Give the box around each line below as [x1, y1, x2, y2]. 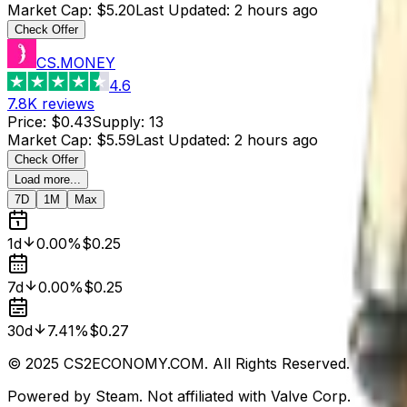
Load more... [15, 172, 81, 186]
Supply [92, 112, 141, 131]
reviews [42, 94, 94, 113]
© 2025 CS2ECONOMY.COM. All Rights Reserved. [7, 353, 350, 372]
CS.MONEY [36, 53, 115, 72]
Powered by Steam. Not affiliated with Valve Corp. [7, 386, 351, 405]
